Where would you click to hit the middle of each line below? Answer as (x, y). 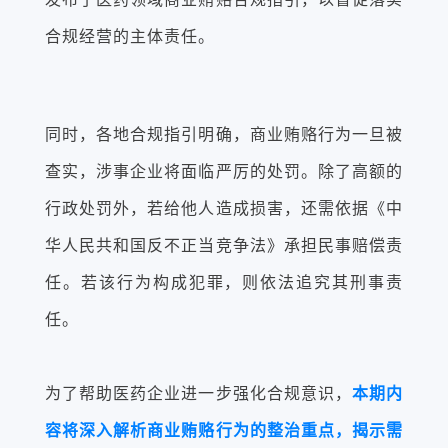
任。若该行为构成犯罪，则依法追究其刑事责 (224, 282)
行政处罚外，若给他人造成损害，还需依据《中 (224, 208)
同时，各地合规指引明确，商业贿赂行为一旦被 (224, 134)
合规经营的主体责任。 (130, 36)
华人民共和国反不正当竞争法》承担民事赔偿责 (224, 245)
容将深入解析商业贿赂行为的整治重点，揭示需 (224, 430)
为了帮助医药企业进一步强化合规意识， (198, 393)
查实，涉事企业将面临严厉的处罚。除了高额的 (224, 171)
